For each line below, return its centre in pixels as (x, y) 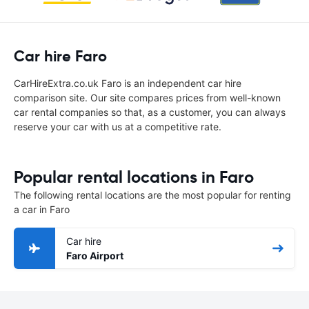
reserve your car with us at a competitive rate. (118, 127)
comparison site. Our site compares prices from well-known (147, 98)
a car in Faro (42, 209)
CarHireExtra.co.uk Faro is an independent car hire (128, 83)
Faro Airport (95, 256)
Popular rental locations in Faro (134, 177)
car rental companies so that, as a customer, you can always (150, 112)
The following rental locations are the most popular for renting (152, 195)
